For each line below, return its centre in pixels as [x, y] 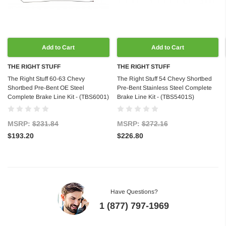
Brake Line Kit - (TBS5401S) [155, 97]
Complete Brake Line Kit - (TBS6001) [58, 97]
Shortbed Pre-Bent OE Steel [46, 88]
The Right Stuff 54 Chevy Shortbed [164, 79]
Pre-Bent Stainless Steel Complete [164, 88]
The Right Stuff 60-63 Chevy [46, 79]
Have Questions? [134, 192]
